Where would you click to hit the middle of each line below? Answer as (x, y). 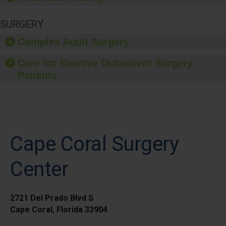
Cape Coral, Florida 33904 (59, 210)
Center (39, 169)
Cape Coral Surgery (94, 144)
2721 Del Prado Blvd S (52, 198)
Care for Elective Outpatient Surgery (105, 63)
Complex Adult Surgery (73, 42)
